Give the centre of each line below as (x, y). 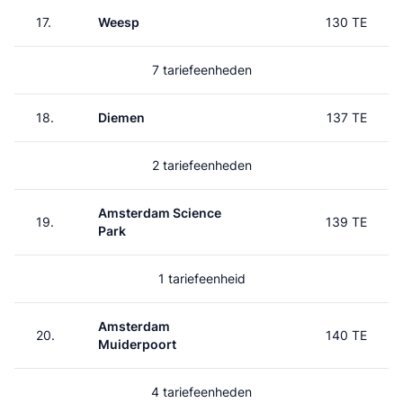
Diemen (121, 117)
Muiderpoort (137, 344)
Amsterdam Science (160, 213)
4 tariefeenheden (201, 392)
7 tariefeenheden (201, 70)
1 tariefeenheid (201, 278)
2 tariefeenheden (201, 165)
